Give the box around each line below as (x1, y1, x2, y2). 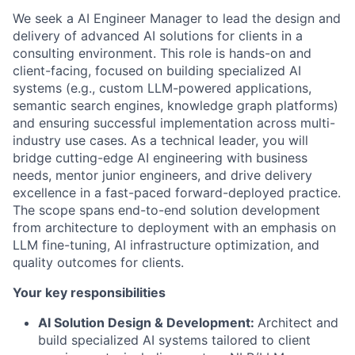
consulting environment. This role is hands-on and (13, 45, 311, 61)
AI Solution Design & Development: (38, 315, 258, 330)
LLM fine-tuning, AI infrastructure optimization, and (13, 237, 319, 253)
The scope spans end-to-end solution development (13, 202, 320, 218)
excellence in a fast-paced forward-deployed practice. (13, 185, 341, 200)
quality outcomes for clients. (13, 254, 184, 270)
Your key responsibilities (13, 284, 166, 300)
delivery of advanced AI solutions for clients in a (13, 28, 303, 44)
